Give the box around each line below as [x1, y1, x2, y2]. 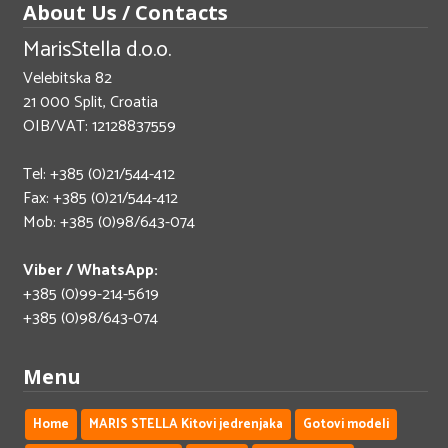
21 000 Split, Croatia [23, 88, 158, 116]
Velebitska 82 [23, 64, 112, 92]
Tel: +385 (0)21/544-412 [23, 160, 175, 188]
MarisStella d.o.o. [23, 31, 171, 68]
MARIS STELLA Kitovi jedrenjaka [89, 413, 283, 435]
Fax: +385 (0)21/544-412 [23, 184, 178, 212]
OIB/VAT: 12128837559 [23, 112, 176, 140]
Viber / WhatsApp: [23, 256, 158, 284]
